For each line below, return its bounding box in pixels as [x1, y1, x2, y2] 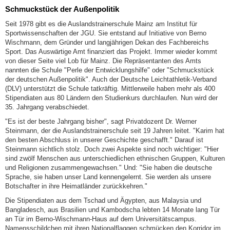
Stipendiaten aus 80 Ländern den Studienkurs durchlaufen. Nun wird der [5, 93, 218, 102]
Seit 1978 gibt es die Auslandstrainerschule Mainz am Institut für [5, 20, 197, 28]
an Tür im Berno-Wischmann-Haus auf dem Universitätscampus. [5, 215, 197, 223]
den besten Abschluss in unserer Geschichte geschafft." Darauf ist [5, 136, 203, 144]
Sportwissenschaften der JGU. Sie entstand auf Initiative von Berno [5, 29, 206, 37]
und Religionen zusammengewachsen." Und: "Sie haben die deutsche [5, 163, 212, 171]
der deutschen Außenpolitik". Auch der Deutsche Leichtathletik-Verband [5, 75, 217, 83]
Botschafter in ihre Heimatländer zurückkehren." [5, 182, 147, 190]
